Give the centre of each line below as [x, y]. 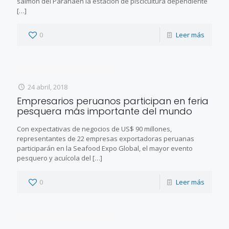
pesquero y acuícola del [54, 158]
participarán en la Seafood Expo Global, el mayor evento [105, 148]
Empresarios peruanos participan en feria [113, 101]
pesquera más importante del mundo [105, 111]
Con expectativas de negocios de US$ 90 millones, [94, 129]
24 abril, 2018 [48, 87]
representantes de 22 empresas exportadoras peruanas [106, 138]
